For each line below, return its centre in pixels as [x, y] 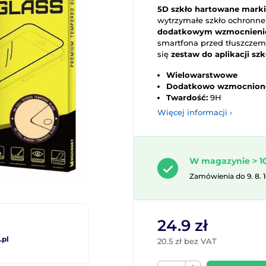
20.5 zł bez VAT [187, 241]
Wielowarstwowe [202, 75]
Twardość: [187, 97]
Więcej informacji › [195, 112]
